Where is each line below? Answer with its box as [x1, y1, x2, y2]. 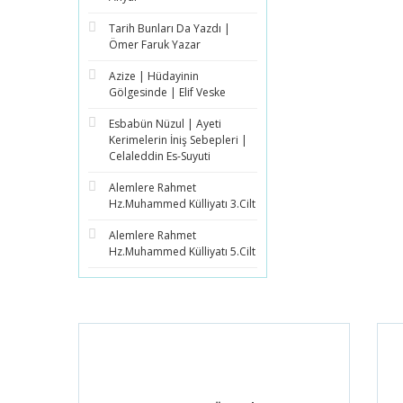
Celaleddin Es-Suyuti [109, 148, 210, 164]
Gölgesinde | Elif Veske [109, 85, 226, 100]
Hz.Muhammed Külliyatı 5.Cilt [109, 244, 255, 259]
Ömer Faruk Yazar [109, 37, 201, 52]
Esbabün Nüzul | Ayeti [109, 116, 221, 131]
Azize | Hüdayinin [109, 68, 199, 84]
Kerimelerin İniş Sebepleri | [109, 132, 247, 148]
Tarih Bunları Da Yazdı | [109, 21, 230, 36]
